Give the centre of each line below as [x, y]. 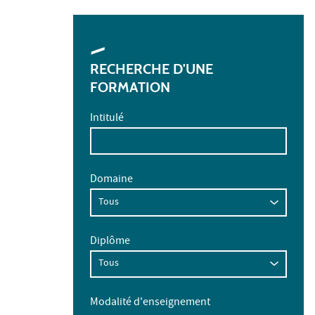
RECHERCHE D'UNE [152, 69]
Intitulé [107, 118]
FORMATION [130, 87]
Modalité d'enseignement [150, 303]
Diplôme [110, 242]
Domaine [111, 180]
